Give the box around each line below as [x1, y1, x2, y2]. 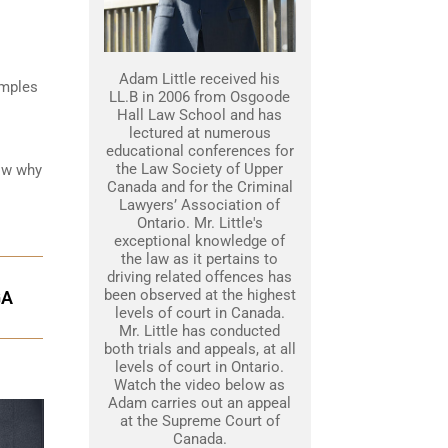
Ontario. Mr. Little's [136, 214, 263, 232]
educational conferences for [105, 142, 294, 160]
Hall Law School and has [117, 106, 282, 124]
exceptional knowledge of [114, 232, 285, 250]
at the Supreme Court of [119, 412, 280, 430]
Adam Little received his [119, 70, 280, 88]
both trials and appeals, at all [103, 340, 296, 358]
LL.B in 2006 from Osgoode [109, 88, 290, 106]
